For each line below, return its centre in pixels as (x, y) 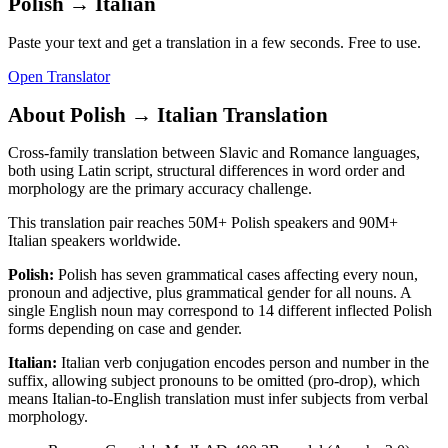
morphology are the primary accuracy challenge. (160, 189)
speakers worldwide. (114, 241)
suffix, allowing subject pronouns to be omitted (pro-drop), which (214, 381)
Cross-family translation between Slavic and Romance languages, (214, 153)
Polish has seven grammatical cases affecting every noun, (238, 275)
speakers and (314, 223)
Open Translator (59, 76)
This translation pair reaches (98, 223)
